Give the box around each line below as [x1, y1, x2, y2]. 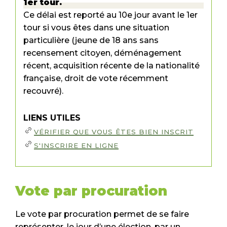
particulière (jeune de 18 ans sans [23, 35, 159, 46]
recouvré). [23, 86, 63, 96]
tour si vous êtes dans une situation [23, 23, 169, 33]
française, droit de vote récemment [23, 73, 168, 84]
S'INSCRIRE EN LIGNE [34, 141, 119, 150]
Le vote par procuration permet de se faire [15, 209, 189, 219]
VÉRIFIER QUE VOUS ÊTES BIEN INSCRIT [34, 128, 194, 136]
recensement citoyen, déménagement [23, 48, 181, 58]
